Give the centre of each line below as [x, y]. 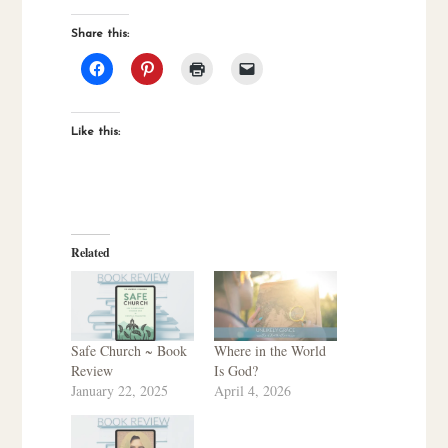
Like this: [95, 132]
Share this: [99, 33]
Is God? [236, 370]
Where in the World [270, 350]
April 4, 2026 [252, 390]
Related [90, 252]
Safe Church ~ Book [128, 350]
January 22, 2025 [119, 390]
